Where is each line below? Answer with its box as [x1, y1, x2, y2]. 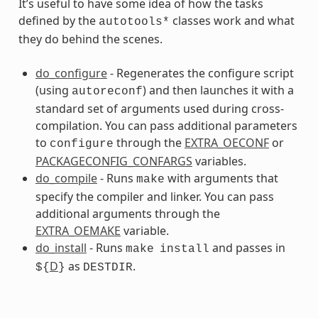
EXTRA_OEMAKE [35, 222, 121, 238]
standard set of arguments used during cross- [35, 100, 284, 116]
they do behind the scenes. [18, 31, 163, 47]
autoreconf [71, 84, 143, 98]
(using [35, 82, 72, 98]
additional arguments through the [35, 205, 220, 221]
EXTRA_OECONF [184, 134, 269, 150]
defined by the [18, 12, 99, 28]
